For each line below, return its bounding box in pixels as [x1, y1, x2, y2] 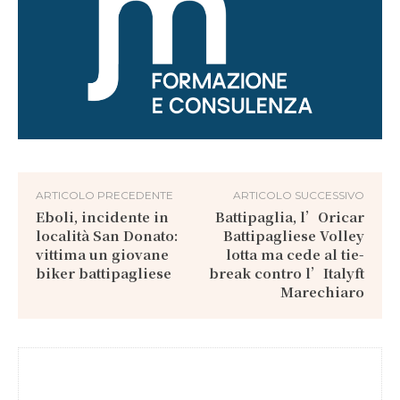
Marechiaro [279, 282, 364, 301]
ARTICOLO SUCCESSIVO [232, 188, 364, 202]
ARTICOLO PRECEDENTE [36, 188, 173, 202]
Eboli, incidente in [36, 207, 169, 226]
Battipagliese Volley [222, 226, 364, 245]
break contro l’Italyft [208, 263, 364, 282]
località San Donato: [36, 226, 178, 245]
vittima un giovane [36, 245, 169, 263]
